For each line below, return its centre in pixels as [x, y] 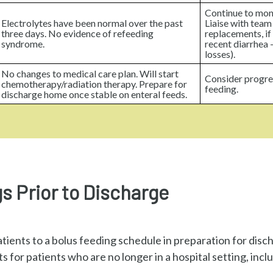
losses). [220, 54]
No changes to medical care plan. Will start [90, 73]
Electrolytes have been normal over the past [92, 23]
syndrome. [23, 43]
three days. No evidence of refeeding [78, 33]
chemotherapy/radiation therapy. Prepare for [94, 83]
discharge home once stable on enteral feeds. [94, 94]
